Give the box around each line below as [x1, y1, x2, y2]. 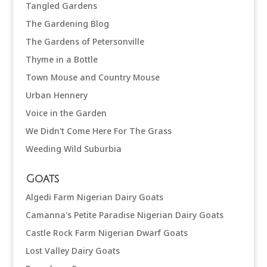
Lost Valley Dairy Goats [25, 245, 120, 256]
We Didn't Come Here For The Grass [25, 125, 172, 136]
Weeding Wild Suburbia [25, 143, 122, 154]
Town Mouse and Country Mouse [25, 72, 160, 83]
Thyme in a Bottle [25, 54, 98, 65]
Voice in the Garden [25, 107, 107, 119]
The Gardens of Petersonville [25, 36, 144, 47]
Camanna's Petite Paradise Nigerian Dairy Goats [25, 209, 223, 221]
